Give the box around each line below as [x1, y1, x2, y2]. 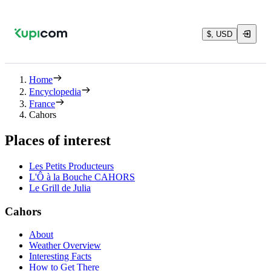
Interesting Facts [29, 251, 91, 262]
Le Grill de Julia [29, 182, 91, 193]
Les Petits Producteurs [29, 160, 114, 171]
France [29, 99, 55, 109]
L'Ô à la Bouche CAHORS [29, 171, 135, 182]
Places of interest [5, 132, 111, 148]
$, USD [207, 29, 232, 39]
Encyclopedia [29, 87, 81, 97]
